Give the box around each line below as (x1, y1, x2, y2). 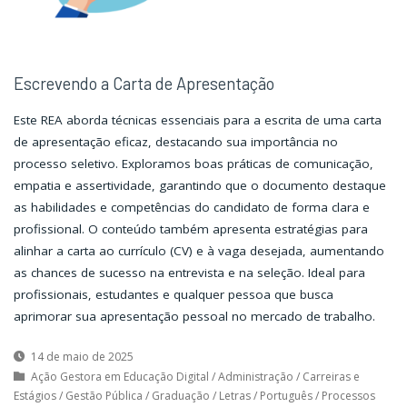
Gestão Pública (65, 387, 143, 403)
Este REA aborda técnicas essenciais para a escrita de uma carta (13, 111, 382, 128)
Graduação (151, 387, 210, 403)
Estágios (13, 387, 56, 403)
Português (259, 387, 313, 403)
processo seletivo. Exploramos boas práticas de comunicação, (13, 154, 373, 172)
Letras (218, 387, 251, 403)
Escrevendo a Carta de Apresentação (13, 74, 274, 94)
